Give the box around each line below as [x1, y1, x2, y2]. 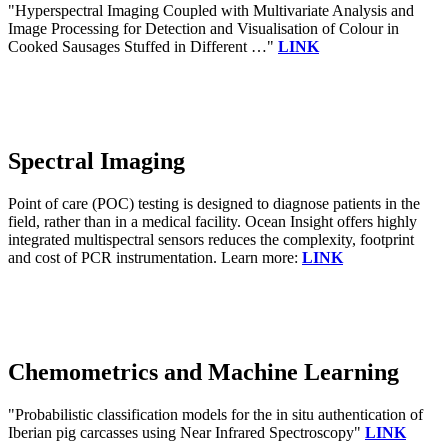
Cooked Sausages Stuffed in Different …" [8, 38, 278, 56]
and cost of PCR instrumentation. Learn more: [8, 248, 302, 266]
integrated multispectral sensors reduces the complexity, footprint [8, 230, 414, 248]
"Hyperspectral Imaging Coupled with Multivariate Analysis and [8, 2, 414, 20]
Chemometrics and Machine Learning [8, 358, 399, 385]
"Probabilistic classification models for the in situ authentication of [8, 405, 423, 423]
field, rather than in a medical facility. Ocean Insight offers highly [8, 212, 417, 230]
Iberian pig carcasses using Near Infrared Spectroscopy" [8, 423, 365, 441]
